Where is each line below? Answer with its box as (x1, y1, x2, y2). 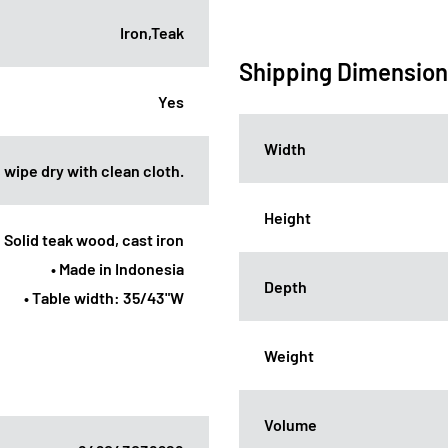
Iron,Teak (120, 22, 184, 42)
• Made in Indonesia (51, 258, 184, 278)
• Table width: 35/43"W (24, 287, 184, 307)
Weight (264, 345, 314, 365)
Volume (264, 414, 317, 434)
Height (264, 207, 311, 227)
